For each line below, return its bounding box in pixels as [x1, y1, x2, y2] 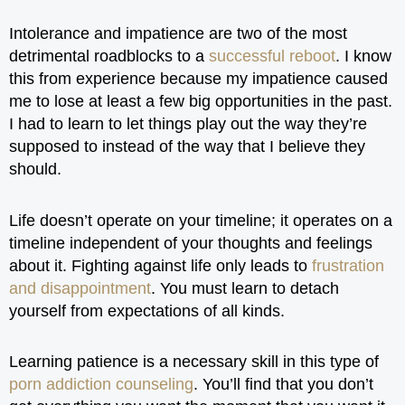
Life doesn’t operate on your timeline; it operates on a [9, 211, 392, 230]
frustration [312, 256, 384, 275]
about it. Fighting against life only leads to [9, 256, 312, 275]
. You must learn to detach [151, 278, 339, 297]
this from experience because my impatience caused [9, 70, 388, 88]
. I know [335, 47, 391, 65]
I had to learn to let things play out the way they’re [9, 115, 367, 133]
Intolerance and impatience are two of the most [9, 24, 347, 42]
